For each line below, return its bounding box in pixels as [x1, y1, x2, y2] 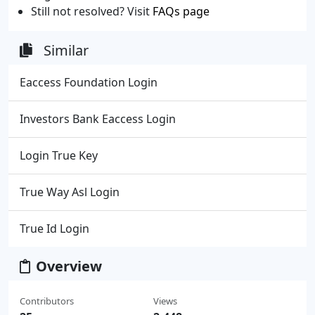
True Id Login [20, 221, 89, 236]
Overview [36, 257, 102, 276]
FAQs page [153, 4, 210, 19]
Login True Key [20, 148, 98, 163]
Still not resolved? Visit [31, 4, 153, 19]
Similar [44, 41, 89, 60]
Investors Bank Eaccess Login [20, 111, 176, 127]
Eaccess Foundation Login [20, 75, 157, 90]
